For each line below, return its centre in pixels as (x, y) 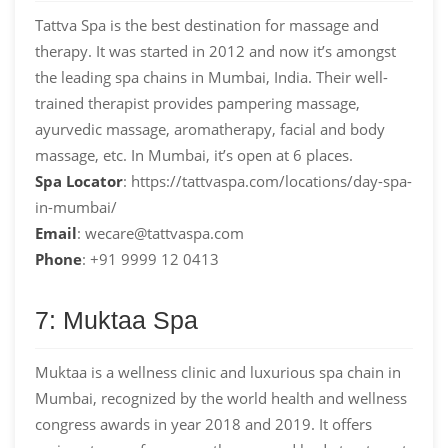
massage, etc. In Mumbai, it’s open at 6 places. (194, 154)
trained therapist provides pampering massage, (197, 102)
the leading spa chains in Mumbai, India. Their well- (211, 76)
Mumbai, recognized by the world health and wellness (221, 397)
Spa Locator (79, 180)
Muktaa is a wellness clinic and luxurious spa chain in (218, 371)
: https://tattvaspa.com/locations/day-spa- (267, 180)
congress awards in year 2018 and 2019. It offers (203, 423)
